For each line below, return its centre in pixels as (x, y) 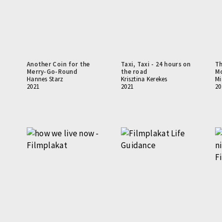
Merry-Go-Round (52, 72)
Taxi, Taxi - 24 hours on (156, 64)
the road (134, 72)
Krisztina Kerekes (144, 79)
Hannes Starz (45, 79)
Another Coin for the (58, 64)
